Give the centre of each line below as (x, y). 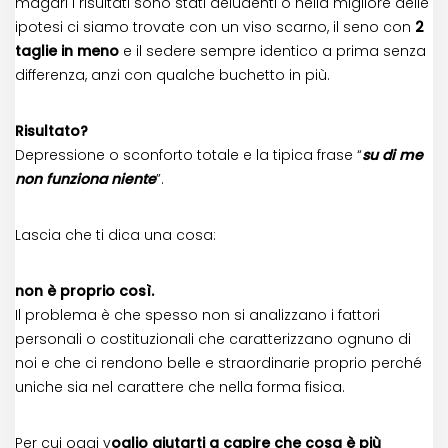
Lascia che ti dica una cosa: (115, 235)
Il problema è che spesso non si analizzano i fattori (197, 315)
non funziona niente (85, 179)
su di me (392, 155)
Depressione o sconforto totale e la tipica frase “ (188, 155)
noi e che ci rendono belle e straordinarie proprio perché (218, 363)
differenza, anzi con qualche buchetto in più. (172, 75)
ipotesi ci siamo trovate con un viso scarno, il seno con (215, 27)
